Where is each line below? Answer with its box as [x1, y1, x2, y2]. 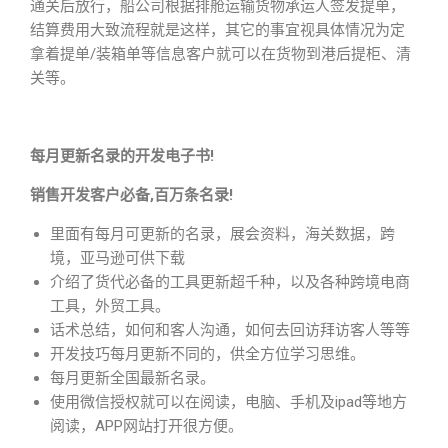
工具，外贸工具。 [50, 297, 170, 315]
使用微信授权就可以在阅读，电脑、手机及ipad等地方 [50, 393, 407, 411]
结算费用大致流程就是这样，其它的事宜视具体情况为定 [30, 21, 405, 39]
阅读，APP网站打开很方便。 [50, 417, 243, 435]
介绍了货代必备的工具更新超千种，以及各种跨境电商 [50, 273, 410, 291]
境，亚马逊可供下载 [50, 249, 185, 267]
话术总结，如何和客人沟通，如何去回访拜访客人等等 [50, 321, 410, 339]
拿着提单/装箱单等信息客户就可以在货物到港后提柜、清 [30, 45, 411, 63]
